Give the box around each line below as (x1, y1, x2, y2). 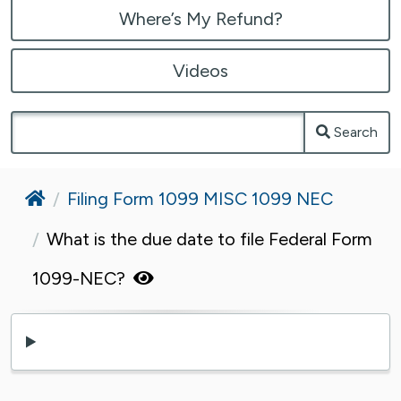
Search (334, 123, 378, 141)
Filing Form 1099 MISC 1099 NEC (67, 187, 333, 209)
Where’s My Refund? (118, 7, 283, 30)
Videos (173, 59, 228, 81)
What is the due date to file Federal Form (47, 227, 372, 250)
